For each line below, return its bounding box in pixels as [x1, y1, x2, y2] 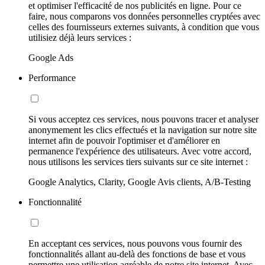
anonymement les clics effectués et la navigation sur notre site [28, 125, 257, 135]
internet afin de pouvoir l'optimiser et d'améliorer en [28, 135, 220, 146]
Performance [28, 73, 76, 83]
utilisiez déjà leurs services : [28, 33, 131, 43]
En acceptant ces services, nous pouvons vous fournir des [28, 238, 242, 249]
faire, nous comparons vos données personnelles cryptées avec [28, 11, 260, 22]
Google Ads [28, 53, 73, 63]
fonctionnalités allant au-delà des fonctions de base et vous [28, 249, 245, 260]
